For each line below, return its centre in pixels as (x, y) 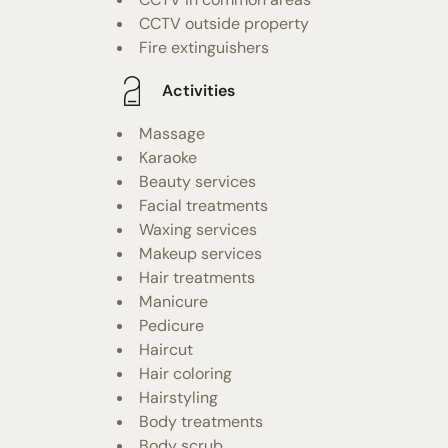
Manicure (173, 301)
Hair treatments (197, 277)
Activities (198, 91)
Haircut (166, 349)
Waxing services (198, 229)
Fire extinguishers (204, 47)
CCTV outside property (224, 23)
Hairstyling (178, 397)
